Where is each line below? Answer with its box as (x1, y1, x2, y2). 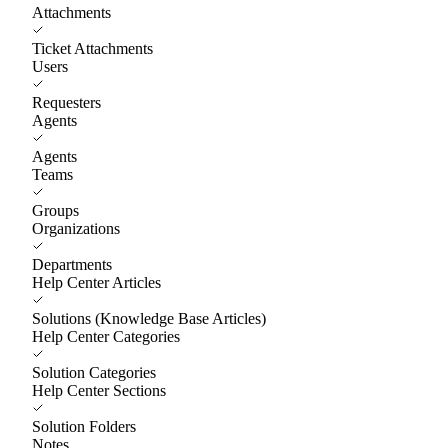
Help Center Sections (32, 381, 166, 399)
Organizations (32, 219, 120, 237)
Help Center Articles (32, 273, 161, 291)
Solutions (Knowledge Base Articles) (32, 309, 266, 327)
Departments (32, 255, 112, 273)
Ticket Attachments (32, 39, 153, 57)
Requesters (32, 93, 101, 111)
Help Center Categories (32, 327, 180, 345)
